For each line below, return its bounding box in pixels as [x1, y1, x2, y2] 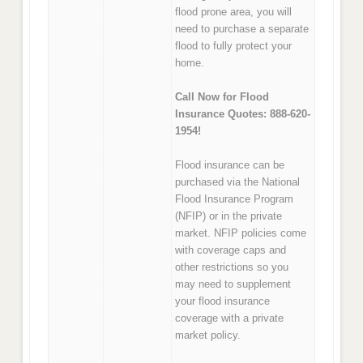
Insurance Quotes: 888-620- [175, 107, 311, 120]
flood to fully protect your [175, 39, 293, 52]
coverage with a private [175, 312, 284, 325]
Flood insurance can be [175, 159, 285, 172]
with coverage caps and [175, 244, 287, 257]
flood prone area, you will [175, 5, 293, 18]
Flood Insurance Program [175, 193, 294, 206]
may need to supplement [175, 278, 292, 291]
